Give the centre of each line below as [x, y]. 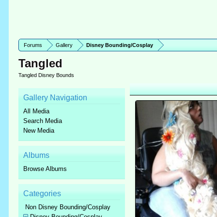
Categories [42, 194]
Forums [33, 45]
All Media [37, 111]
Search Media [43, 121]
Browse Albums [45, 169]
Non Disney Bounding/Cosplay [68, 207]
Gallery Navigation [55, 98]
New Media [39, 131]
